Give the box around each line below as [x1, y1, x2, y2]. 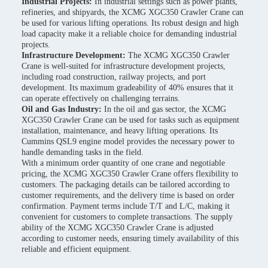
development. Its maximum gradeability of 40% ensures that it [22, 83, 233, 92]
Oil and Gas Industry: [22, 105, 104, 114]
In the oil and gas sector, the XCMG [104, 105, 226, 114]
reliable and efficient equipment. [22, 245, 132, 254]
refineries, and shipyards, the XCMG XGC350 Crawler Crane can [22, 8, 243, 17]
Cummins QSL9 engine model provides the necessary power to [22, 137, 234, 146]
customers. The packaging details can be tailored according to [22, 180, 230, 189]
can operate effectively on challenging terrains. [22, 94, 180, 103]
